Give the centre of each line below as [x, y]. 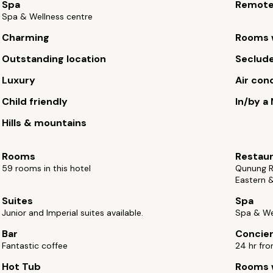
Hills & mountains [44, 123]
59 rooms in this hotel [47, 168]
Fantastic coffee [35, 246]
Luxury [19, 80]
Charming [26, 37]
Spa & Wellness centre [48, 16]
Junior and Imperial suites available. [73, 213]
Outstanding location [54, 59]
